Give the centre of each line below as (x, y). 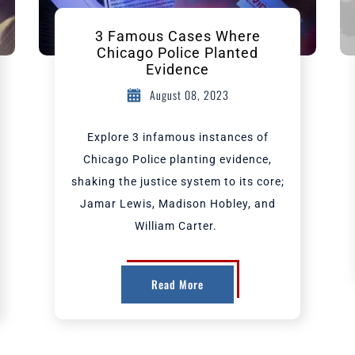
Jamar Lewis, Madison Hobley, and (177, 204)
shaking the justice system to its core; (177, 181)
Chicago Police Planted (177, 53)
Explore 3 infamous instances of (177, 137)
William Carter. (177, 226)
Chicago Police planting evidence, (177, 159)
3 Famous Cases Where (177, 36)
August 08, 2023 (189, 95)
